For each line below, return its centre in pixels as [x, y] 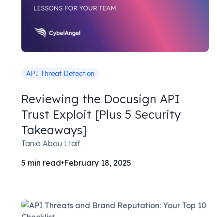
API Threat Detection [60, 74]
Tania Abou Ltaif [51, 144]
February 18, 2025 [98, 163]
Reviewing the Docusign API [101, 99]
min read [44, 163]
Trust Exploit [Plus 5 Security [101, 115]
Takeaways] [54, 130]
